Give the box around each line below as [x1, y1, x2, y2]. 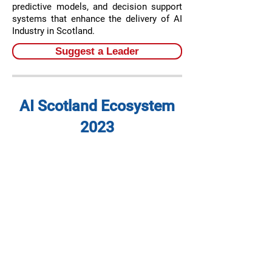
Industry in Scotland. [12, 25, 95, 36]
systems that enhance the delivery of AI [12, 13, 182, 24]
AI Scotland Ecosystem [19, 97, 175, 115]
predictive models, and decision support [12, 1, 182, 12]
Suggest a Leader [55, 46, 139, 57]
